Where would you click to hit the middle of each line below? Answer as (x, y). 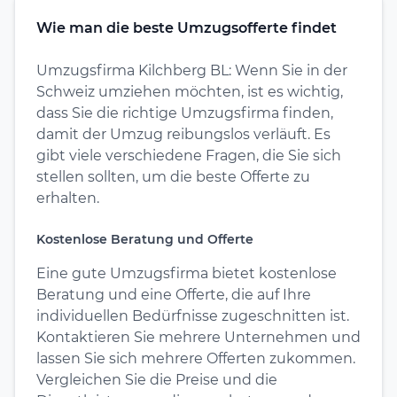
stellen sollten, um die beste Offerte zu (173, 176)
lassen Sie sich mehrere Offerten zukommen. (196, 358)
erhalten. (68, 198)
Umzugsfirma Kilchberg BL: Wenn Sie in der (192, 70)
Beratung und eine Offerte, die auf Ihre (174, 294)
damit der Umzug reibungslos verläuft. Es (183, 134)
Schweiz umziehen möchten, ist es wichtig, (190, 91)
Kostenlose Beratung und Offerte (145, 239)
